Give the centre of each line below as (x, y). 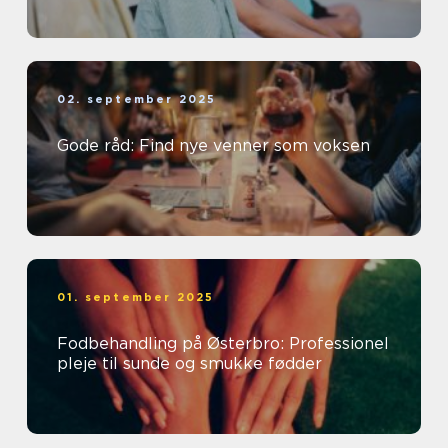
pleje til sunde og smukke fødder (189, 364)
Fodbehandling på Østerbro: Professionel (223, 344)
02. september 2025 (137, 99)
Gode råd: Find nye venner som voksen (213, 146)
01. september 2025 (136, 297)
